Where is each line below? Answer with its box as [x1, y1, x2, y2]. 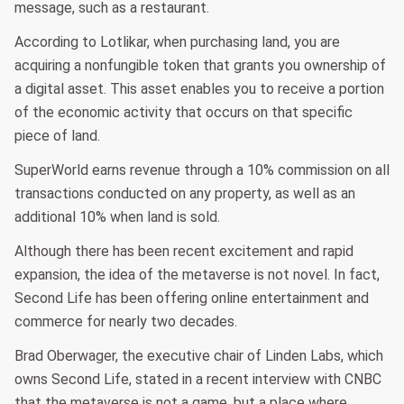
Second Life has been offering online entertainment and [14, 289, 369, 308]
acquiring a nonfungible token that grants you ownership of [14, 57, 386, 75]
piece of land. [14, 127, 100, 145]
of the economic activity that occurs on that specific [14, 104, 353, 122]
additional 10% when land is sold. [14, 208, 220, 226]
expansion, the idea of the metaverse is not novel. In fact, [14, 266, 380, 284]
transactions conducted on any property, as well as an [14, 185, 355, 203]
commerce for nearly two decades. [14, 313, 237, 331]
